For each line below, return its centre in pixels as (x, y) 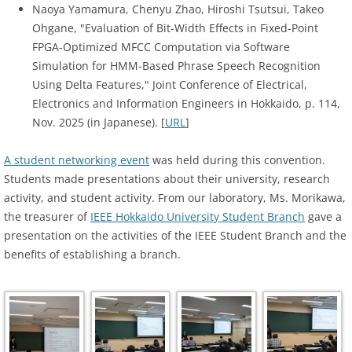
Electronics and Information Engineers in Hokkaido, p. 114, (186, 104)
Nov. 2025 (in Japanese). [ (99, 123)
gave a (323, 217)
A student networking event (77, 160)
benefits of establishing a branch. (92, 255)
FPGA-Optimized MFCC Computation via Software (161, 47)
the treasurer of (47, 217)
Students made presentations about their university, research (167, 179)
